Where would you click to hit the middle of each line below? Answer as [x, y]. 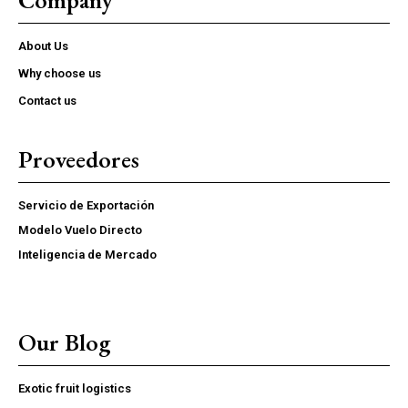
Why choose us [60, 73]
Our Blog [64, 342]
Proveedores [79, 159]
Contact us [47, 100]
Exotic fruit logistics [75, 388]
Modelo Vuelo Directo [80, 229]
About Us [43, 46]
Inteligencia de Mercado [87, 254]
